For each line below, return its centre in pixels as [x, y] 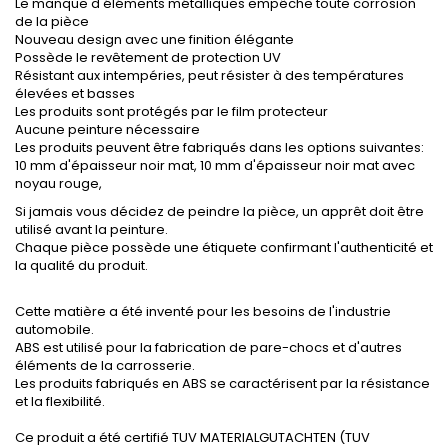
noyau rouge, [58, 184]
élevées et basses [75, 94]
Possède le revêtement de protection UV [148, 58]
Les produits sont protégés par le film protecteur [171, 112]
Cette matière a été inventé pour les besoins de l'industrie [203, 312]
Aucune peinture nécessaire [107, 130]
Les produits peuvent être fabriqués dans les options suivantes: [219, 148]
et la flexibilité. [60, 402]
